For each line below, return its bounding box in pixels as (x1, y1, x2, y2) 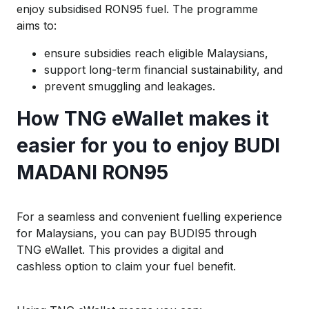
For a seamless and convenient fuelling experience (17, 209, 282, 223)
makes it (188, 106, 269, 130)
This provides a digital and (88, 242, 223, 257)
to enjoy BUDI (152, 133, 280, 157)
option (65, 259, 98, 273)
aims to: (17, 18, 57, 32)
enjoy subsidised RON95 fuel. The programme (17, 1, 258, 16)
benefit (197, 259, 233, 273)
